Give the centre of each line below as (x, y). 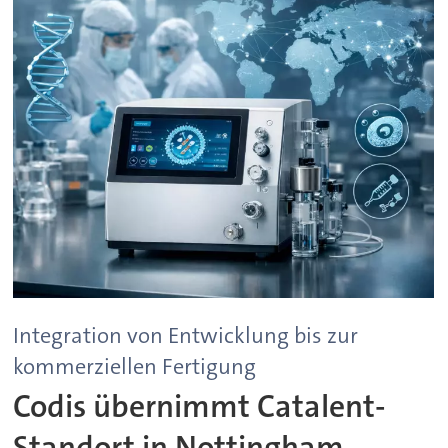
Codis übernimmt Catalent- (200, 406)
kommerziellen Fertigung (135, 366)
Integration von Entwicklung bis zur (186, 335)
